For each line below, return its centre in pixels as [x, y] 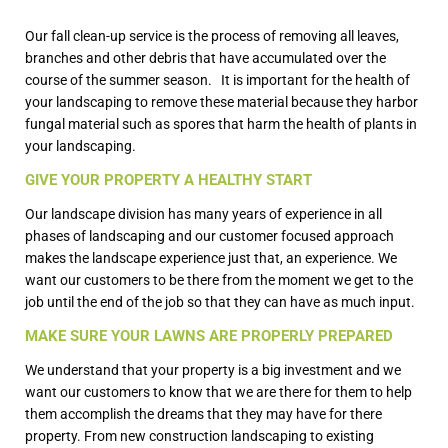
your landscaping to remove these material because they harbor [221, 102]
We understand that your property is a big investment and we [213, 370]
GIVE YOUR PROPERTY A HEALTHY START [168, 180]
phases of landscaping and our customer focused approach [209, 236]
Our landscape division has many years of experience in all [203, 214]
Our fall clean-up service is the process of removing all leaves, [212, 36]
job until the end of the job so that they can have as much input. [220, 302]
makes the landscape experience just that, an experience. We [211, 258]
